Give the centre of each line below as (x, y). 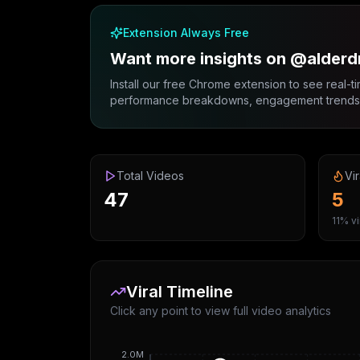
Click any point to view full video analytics (221, 311)
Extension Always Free (186, 33)
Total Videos (150, 176)
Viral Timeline (180, 292)
